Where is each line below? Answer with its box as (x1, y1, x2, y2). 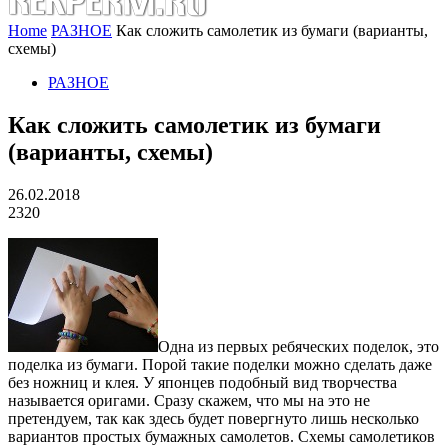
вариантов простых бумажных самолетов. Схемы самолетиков (8, 427, 435, 445)
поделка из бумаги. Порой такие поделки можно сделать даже (8, 355, 432, 373)
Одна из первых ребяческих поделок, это (158, 337, 439, 355)
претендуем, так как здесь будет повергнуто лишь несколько (8, 409, 419, 427)
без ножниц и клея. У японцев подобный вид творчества (8, 373, 397, 391)
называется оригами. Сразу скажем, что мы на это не (8, 391, 370, 409)
